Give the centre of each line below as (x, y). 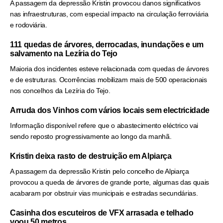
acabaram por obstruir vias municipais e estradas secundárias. (104, 193)
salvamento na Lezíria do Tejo (64, 54)
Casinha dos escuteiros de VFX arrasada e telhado (102, 213)
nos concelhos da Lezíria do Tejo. (60, 91)
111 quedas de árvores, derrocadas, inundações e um (107, 45)
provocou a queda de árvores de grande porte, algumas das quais (110, 182)
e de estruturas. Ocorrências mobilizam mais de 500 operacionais (109, 80)
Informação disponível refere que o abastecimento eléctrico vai (104, 126)
